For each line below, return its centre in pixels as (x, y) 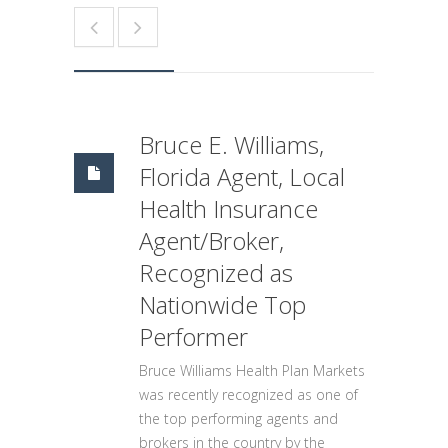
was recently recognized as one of (248, 394)
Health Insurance (228, 208)
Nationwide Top (222, 304)
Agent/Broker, (211, 240)
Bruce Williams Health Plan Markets (252, 370)
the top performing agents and (238, 418)
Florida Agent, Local (242, 176)
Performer (193, 336)
